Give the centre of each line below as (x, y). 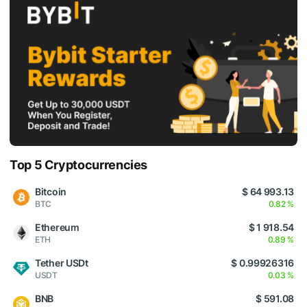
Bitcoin (51, 191)
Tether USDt (62, 262)
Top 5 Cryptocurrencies (79, 164)
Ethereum (57, 227)
